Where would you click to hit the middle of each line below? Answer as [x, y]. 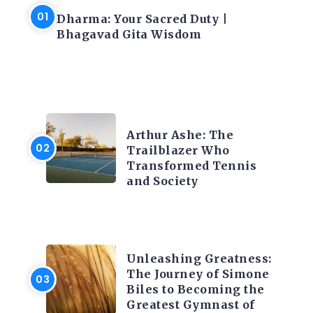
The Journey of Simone [198, 274]
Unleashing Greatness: [199, 259]
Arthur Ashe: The [180, 135]
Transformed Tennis [191, 166]
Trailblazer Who [178, 151]
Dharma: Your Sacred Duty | [142, 19]
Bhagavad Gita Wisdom [129, 35]
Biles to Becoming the [196, 290]
